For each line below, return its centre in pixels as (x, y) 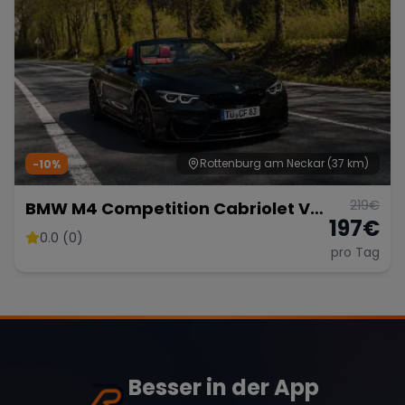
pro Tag (355, 252)
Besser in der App (224, 387)
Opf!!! (51, 233)
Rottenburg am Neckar (262, 163)
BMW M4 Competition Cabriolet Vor (177, 208)
